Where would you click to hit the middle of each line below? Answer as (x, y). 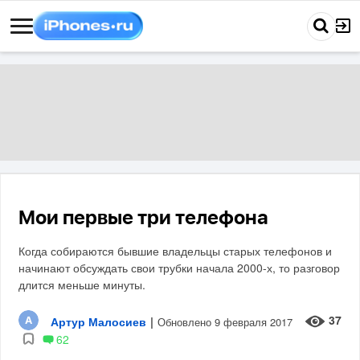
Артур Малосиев (99, 321)
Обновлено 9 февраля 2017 (225, 321)
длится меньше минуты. (82, 284)
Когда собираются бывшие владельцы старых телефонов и (176, 251)
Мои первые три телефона (143, 219)
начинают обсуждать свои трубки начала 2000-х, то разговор (180, 268)
